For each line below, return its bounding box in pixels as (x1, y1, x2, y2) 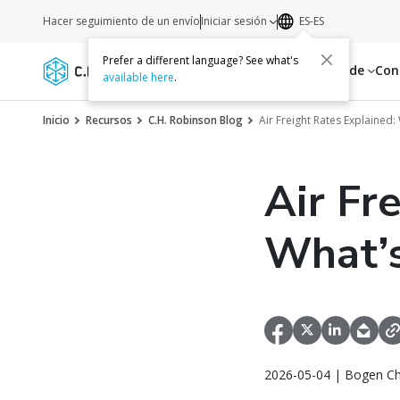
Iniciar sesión (201, 13, 270, 29)
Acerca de (303, 62, 368, 79)
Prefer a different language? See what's (102, 53, 298, 69)
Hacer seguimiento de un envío (43, 13, 200, 29)
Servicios (171, 62, 229, 79)
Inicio (43, 112, 70, 128)
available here (102, 70, 174, 86)
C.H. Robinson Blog (148, 112, 243, 128)
